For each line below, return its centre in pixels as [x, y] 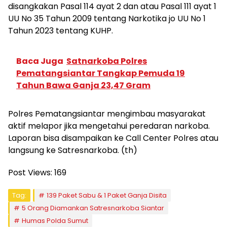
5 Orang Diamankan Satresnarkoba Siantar [93, 208]
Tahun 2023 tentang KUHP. [61, 30]
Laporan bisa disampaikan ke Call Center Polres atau [113, 138]
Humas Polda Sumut [55, 220]
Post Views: [30, 172]
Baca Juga [40, 61]
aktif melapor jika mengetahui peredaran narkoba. [109, 126]
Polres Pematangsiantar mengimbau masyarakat [107, 113]
